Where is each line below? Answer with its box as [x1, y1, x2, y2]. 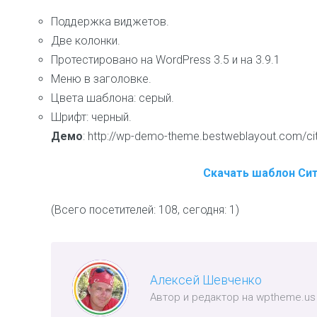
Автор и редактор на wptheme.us [150, 291, 316, 304]
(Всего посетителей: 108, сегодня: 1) [51, 203, 239, 217]
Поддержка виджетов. [51, 15, 169, 29]
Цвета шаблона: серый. [51, 91, 174, 105]
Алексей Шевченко [150, 273, 262, 288]
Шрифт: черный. [51, 110, 132, 125]
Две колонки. [51, 34, 120, 48]
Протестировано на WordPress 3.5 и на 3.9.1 [51, 53, 280, 67]
